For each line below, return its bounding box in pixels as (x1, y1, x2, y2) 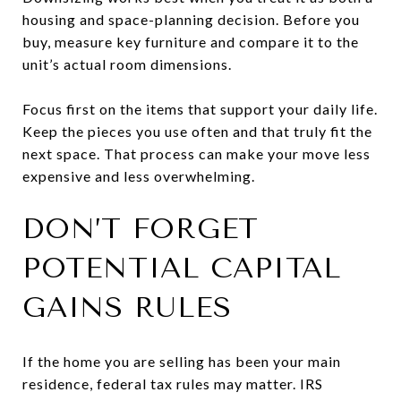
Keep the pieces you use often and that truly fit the (22, 122, 372, 140)
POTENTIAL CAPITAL (22, 251, 341, 285)
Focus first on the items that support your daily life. (22, 99, 378, 117)
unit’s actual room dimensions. (22, 55, 232, 73)
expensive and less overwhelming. (22, 166, 255, 184)
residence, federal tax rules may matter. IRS (22, 374, 323, 392)
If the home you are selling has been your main (22, 352, 341, 370)
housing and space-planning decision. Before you (22, 10, 360, 28)
